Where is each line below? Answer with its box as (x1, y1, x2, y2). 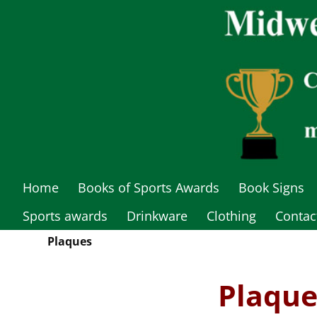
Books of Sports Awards (77, 179, 219, 197)
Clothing (206, 207, 256, 224)
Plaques (47, 233, 93, 249)
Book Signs (238, 179, 304, 197)
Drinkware (126, 207, 188, 224)
